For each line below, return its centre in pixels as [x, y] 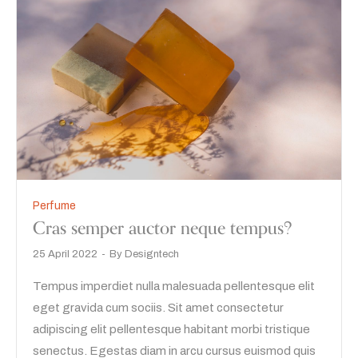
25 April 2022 [65, 255]
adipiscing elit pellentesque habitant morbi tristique [171, 330]
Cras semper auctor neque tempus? [163, 229]
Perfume [54, 206]
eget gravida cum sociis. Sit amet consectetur [158, 308]
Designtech [152, 255]
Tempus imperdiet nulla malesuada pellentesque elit [174, 286]
